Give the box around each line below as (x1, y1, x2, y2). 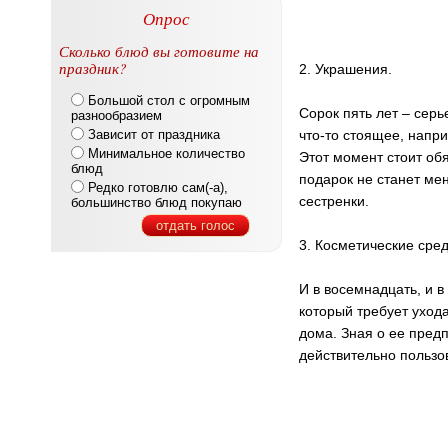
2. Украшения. (299, 61, 392, 77)
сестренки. (299, 193, 369, 209)
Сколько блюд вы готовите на (59, 41, 259, 61)
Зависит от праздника (88, 127, 220, 142)
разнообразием (71, 108, 162, 123)
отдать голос (156, 218, 235, 233)
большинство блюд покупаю (71, 195, 242, 210)
